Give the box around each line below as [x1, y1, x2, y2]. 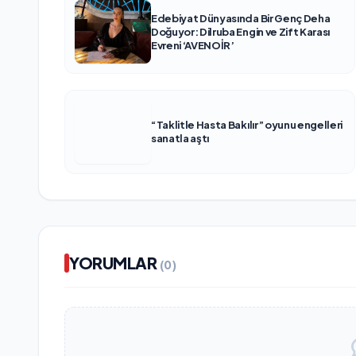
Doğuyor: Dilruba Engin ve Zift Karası [151, 25, 330, 38]
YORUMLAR [69, 253, 160, 273]
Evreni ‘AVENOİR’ [151, 38, 234, 52]
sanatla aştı [151, 132, 210, 145]
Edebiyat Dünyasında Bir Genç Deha [151, 11, 331, 25]
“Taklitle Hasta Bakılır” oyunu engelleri [151, 118, 342, 132]
